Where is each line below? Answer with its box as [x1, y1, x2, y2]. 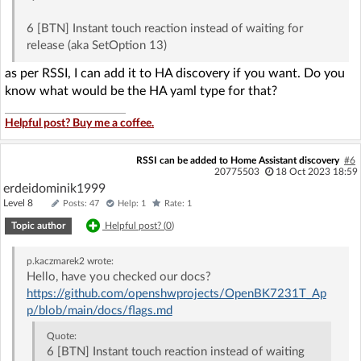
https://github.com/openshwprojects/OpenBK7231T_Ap [26, 287, 326, 300]
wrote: [84, 255, 114, 266]
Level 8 [3, 197, 48, 208]
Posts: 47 [63, 198, 99, 208]
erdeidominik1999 [3, 181, 106, 195]
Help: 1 [118, 198, 146, 208]
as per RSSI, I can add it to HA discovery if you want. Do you [5, 66, 345, 80]
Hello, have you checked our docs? [26, 270, 211, 283]
